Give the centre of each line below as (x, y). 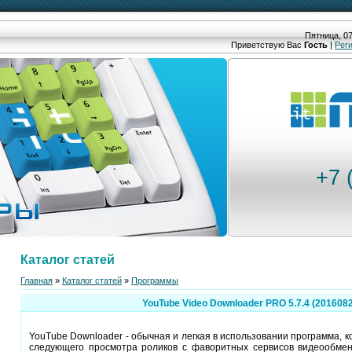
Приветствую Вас (266, 45)
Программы (155, 280)
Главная (37, 280)
